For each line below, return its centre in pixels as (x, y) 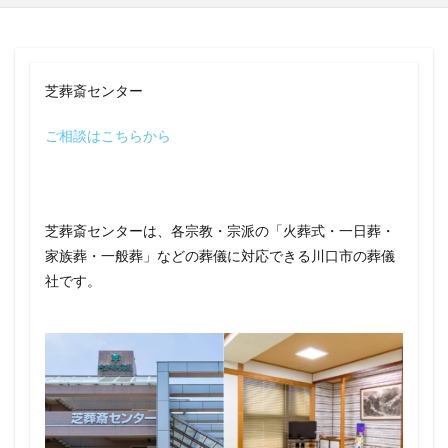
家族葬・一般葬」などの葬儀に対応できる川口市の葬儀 (220, 255)
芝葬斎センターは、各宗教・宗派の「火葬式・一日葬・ (220, 230)
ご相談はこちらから (108, 135)
